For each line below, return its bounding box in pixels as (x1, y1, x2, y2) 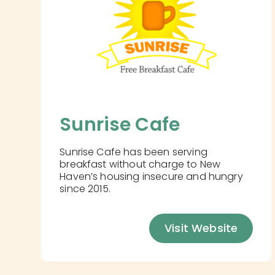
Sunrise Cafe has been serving (60, 144, 207, 159)
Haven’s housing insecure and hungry (60, 169, 243, 184)
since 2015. (60, 181, 110, 196)
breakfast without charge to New (60, 157, 221, 171)
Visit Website (165, 220, 238, 236)
